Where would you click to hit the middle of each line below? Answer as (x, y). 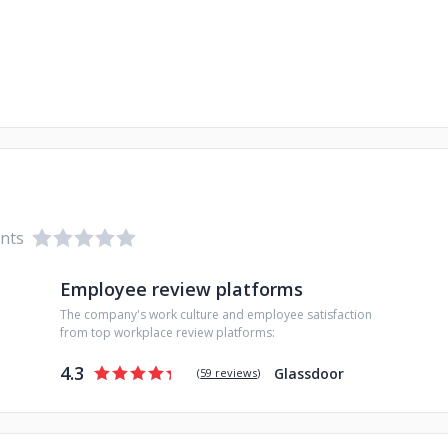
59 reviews (229, 372)
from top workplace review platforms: (167, 332)
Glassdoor (309, 373)
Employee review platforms (181, 289)
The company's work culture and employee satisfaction (216, 314)
